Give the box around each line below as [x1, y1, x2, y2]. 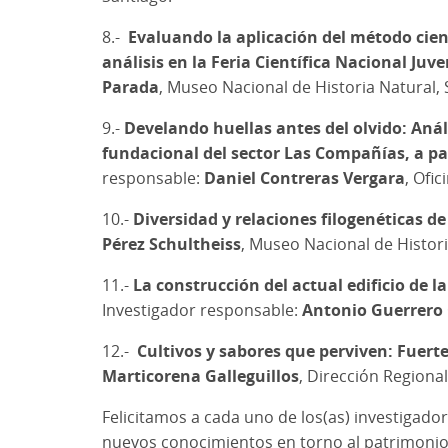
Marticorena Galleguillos [102, 364, 299, 387]
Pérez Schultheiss [102, 232, 241, 255]
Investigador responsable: [102, 298, 302, 321]
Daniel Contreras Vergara [204, 166, 405, 189]
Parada [102, 75, 159, 98]
